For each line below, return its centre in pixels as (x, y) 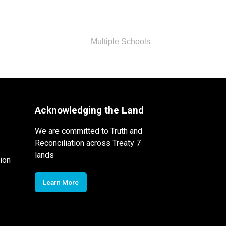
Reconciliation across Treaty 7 (88, 143)
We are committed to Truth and (88, 131)
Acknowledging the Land (89, 110)
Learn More (61, 182)
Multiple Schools (120, 41)
